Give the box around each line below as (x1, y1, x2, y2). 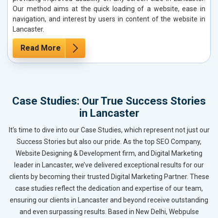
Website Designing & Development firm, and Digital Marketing (16, 149, 202, 157)
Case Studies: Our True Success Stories (12, 94, 206, 107)
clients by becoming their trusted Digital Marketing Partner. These (9, 172, 209, 181)
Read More (20, 43, 61, 53)
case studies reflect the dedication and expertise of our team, (15, 184, 203, 192)
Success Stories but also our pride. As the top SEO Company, (17, 137, 201, 145)
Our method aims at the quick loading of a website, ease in (13, 4, 205, 13)
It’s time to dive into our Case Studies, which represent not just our (8, 126, 210, 134)
